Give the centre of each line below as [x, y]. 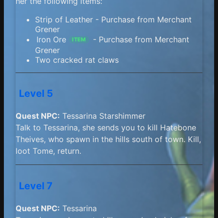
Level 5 [36, 94]
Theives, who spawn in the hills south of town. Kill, [108, 139]
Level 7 [36, 186]
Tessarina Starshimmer [103, 116]
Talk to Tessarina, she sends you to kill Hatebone [106, 128]
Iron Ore [52, 40]
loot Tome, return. [48, 151]
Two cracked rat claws [77, 60]
